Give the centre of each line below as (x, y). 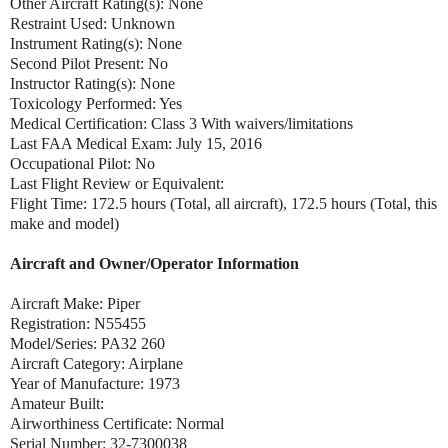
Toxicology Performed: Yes (96, 103)
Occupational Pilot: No (84, 163)
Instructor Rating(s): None (94, 83)
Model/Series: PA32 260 (89, 343)
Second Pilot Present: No (89, 63)
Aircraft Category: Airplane (96, 363)
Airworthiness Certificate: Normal (119, 423)
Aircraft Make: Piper (75, 303)
